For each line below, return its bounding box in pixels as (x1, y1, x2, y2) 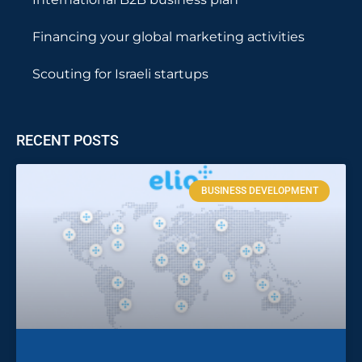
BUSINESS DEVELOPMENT (200, 185, 318, 197)
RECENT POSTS (16, 132, 119, 149)
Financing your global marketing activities (32, 29, 305, 45)
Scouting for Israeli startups (32, 66, 208, 82)
